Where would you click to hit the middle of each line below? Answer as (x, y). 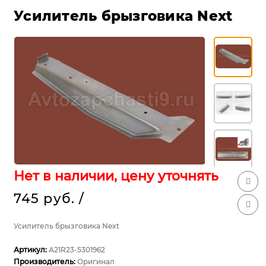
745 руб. (44, 198)
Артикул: (31, 249)
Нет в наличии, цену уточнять (116, 176)
